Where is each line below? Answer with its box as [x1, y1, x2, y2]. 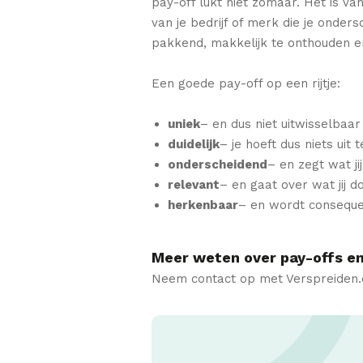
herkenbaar [168, 197, 238, 212]
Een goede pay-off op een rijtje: [152, 75, 340, 91]
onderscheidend [168, 156, 267, 172]
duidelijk [168, 136, 220, 152]
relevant [168, 177, 220, 192]
